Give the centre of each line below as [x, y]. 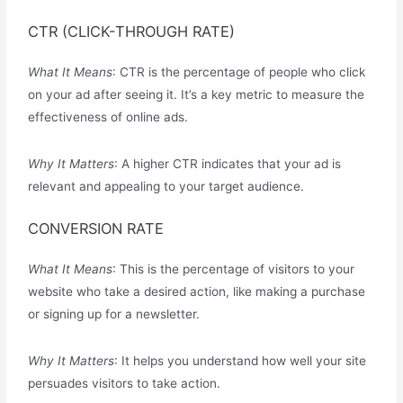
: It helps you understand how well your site [241, 361]
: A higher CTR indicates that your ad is [228, 164]
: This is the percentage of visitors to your [234, 269]
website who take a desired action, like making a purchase [197, 292]
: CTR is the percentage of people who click [239, 72]
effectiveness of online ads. [108, 117]
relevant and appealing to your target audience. [166, 187]
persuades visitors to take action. [125, 384]
